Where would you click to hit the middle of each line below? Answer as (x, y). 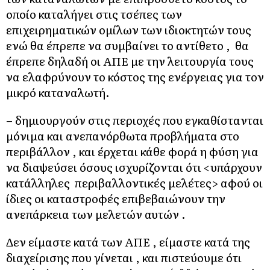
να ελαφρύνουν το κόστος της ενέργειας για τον (135, 76)
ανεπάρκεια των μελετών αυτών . (96, 214)
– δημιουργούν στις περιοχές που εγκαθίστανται (135, 120)
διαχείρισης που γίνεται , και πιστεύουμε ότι (124, 257)
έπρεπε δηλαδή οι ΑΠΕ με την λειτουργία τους (130, 61)
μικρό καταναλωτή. (58, 92)
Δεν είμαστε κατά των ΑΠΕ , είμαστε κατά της (128, 241)
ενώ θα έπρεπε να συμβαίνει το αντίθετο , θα (127, 45)
